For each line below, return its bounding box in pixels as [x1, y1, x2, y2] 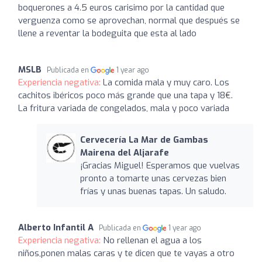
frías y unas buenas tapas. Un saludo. [80, 185, 226, 197]
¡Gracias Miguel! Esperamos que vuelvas [80, 160, 240, 171]
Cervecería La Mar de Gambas [80, 134, 208, 146]
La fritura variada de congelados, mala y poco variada [18, 102, 229, 114]
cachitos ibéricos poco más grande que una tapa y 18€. [18, 89, 233, 101]
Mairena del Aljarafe [80, 147, 169, 158]
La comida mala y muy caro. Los [103, 77, 229, 88]
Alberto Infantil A [18, 222, 94, 233]
